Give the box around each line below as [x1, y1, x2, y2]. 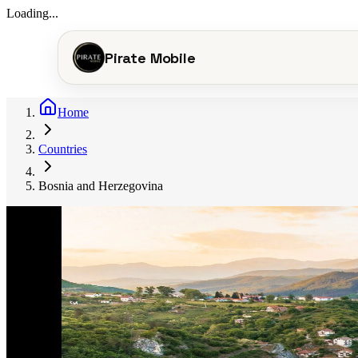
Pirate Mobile [105, 48, 196, 67]
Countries [38, 142, 87, 156]
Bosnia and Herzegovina [38, 179, 163, 193]
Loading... [6, 6, 58, 20]
